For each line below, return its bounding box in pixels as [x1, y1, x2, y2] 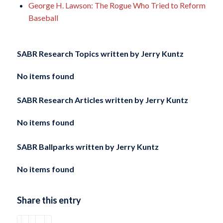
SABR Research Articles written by [16, 95, 144, 105]
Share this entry [16, 194, 81, 206]
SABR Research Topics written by [16, 48, 139, 58]
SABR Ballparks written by [16, 141, 114, 151]
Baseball [28, 13, 58, 23]
